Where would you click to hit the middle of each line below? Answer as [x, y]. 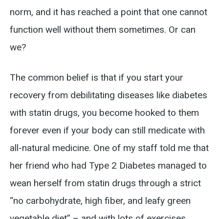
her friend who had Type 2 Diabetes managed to [108, 165]
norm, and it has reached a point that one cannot [109, 12]
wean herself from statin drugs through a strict [105, 183]
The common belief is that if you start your [97, 77]
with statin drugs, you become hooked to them [104, 113]
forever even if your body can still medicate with [107, 130]
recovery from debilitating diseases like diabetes [109, 95]
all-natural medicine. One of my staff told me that [109, 148]
